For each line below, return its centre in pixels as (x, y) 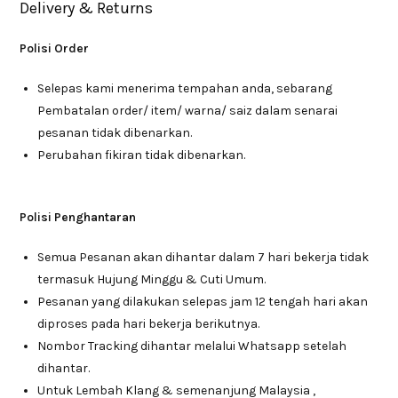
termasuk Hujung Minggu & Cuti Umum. (152, 280)
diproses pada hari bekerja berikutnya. (149, 324)
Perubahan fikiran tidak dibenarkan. (142, 155)
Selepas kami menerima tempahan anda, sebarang (185, 89)
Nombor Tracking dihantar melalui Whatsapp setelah (192, 346)
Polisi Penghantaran (78, 218)
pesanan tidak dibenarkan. (115, 133)
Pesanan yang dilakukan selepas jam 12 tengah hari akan (203, 302)
